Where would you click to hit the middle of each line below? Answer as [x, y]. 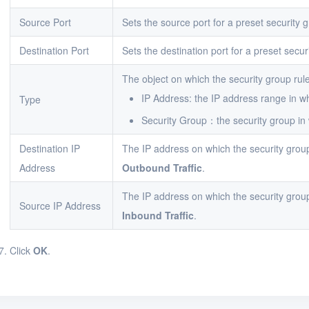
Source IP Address [60, 206]
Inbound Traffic [158, 215]
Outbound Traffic [162, 168]
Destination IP [50, 148]
